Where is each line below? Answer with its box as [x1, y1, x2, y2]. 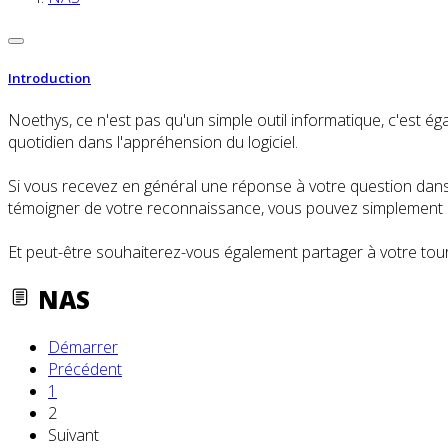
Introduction [8, 68, 91, 87]
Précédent [48, 357, 122, 380]
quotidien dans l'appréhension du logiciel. [8, 130, 298, 153]
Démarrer [48, 335, 118, 358]
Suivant [48, 423, 99, 446]
